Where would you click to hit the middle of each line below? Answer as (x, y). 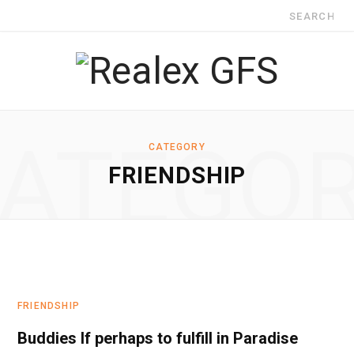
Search (298, 15)
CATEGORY (177, 147)
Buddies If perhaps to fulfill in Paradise (158, 338)
